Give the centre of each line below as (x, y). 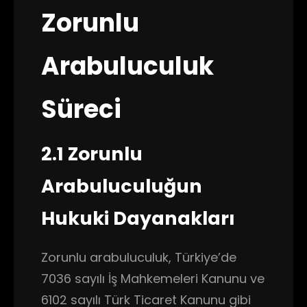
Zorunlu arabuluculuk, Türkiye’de (139, 257)
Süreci (81, 109)
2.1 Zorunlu (92, 154)
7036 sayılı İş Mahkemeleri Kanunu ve (153, 279)
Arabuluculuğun (122, 186)
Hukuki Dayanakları (138, 218)
